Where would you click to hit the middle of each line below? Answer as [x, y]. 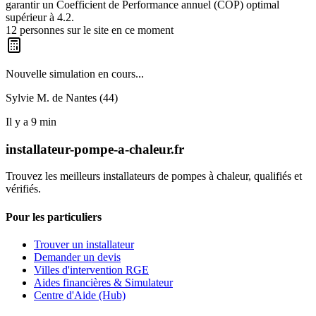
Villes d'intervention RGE [91, 269]
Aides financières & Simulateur [103, 282]
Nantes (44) [92, 97]
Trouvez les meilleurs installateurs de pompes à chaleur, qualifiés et [154, 176]
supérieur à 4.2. [40, 17]
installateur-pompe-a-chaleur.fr [95, 149]
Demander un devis [77, 257]
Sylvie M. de [36, 97]
